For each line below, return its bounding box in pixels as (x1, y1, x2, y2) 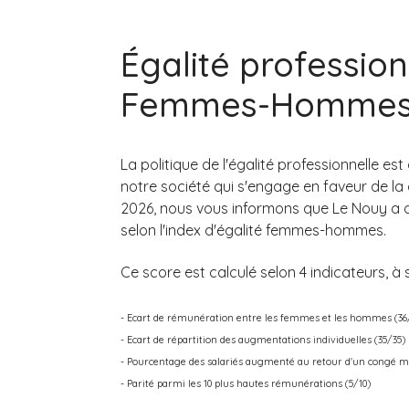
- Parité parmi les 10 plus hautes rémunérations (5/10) (121, 377, 371, 390)
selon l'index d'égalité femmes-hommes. (121, 221, 386, 239)
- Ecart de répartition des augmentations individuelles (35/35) (121, 333, 405, 346)
